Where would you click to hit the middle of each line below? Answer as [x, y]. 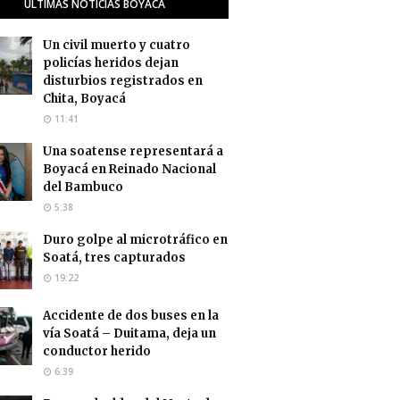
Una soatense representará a [133, 151]
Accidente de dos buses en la [131, 315]
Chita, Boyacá [84, 98]
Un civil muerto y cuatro [117, 45]
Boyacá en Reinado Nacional [129, 169]
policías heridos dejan [111, 62]
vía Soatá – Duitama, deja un [129, 333]
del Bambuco [83, 187]
